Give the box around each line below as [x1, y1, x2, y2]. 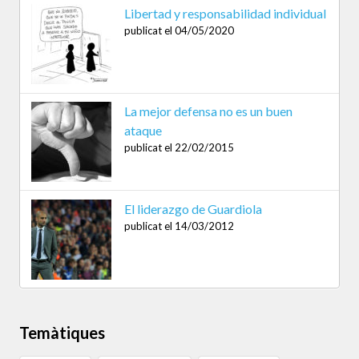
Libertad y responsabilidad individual [123, 6, 326, 22]
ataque [123, 123, 162, 139]
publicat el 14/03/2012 [123, 219, 234, 232]
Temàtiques [19, 323, 105, 343]
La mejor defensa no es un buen [123, 103, 292, 119]
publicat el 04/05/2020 [123, 24, 234, 38]
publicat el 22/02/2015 [123, 141, 234, 155]
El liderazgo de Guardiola [123, 200, 262, 216]
